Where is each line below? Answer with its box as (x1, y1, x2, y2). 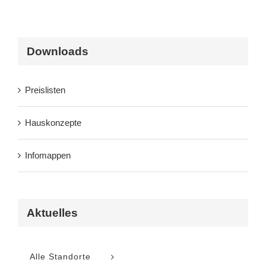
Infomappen (25, 150, 71, 161)
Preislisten (25, 85, 65, 96)
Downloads (27, 45, 88, 58)
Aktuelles (27, 207, 78, 220)
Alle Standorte (30, 252, 91, 262)
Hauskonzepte (25, 118, 81, 128)
